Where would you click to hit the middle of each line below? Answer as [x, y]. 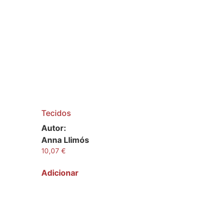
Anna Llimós [65, 140]
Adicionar [60, 173]
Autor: [54, 128]
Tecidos [56, 113]
